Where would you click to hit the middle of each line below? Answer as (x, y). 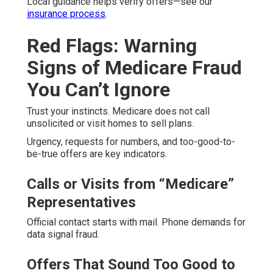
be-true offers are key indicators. (97, 154)
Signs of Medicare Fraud (134, 68)
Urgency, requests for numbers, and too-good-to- (131, 142)
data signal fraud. (63, 235)
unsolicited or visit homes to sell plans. (110, 124)
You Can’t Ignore (98, 90)
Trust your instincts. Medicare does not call (118, 112)
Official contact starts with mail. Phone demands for (136, 222)
